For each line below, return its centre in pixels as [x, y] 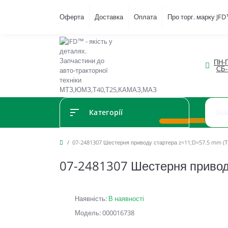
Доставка [109, 17]
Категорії [106, 112]
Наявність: [92, 198]
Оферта [72, 17]
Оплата [145, 17]
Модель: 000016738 [105, 213]
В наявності [126, 198]
